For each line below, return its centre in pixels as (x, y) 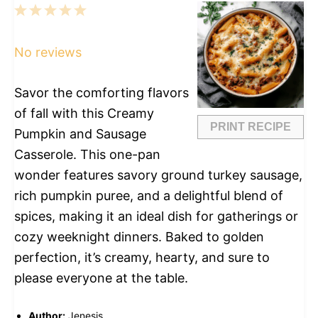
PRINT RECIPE (251, 127)
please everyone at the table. (101, 278)
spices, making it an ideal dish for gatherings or (156, 216)
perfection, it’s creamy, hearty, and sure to (142, 257)
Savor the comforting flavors (102, 93)
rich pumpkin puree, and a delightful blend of (149, 196)
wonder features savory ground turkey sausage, (158, 175)
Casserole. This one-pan (87, 154)
